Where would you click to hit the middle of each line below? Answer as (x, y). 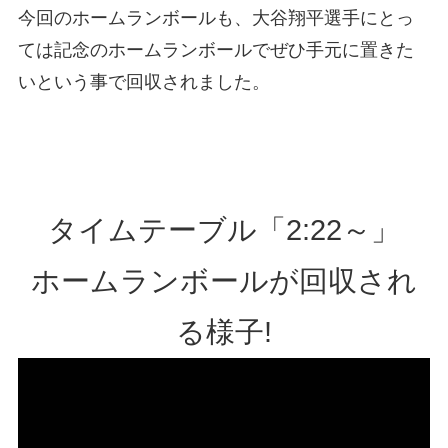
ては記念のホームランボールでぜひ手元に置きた (215, 49)
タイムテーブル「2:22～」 (224, 230)
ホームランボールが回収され (224, 281)
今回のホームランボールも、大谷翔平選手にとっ (215, 17)
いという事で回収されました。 (143, 81)
